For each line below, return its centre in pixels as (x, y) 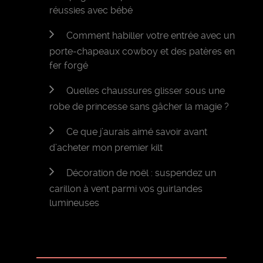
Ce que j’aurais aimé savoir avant (137, 132)
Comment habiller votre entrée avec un (151, 36)
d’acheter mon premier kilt (106, 148)
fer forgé (69, 66)
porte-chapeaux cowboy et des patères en (142, 52)
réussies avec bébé (91, 11)
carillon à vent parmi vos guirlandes (126, 189)
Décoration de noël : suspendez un (141, 173)
